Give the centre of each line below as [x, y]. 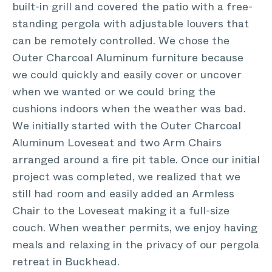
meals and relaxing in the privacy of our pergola [136, 245]
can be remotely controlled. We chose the [121, 41]
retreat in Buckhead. [66, 262]
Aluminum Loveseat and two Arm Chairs [117, 143]
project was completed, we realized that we [126, 177]
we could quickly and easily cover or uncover [127, 75]
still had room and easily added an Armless [123, 194]
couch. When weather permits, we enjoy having [135, 228]
